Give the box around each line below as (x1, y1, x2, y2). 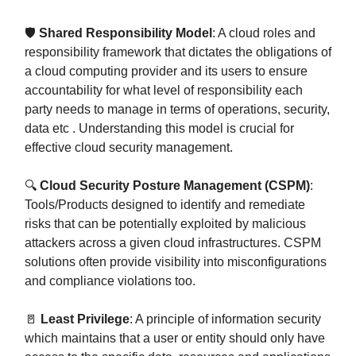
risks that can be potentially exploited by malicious (25, 216, 306, 230)
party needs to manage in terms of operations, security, (25, 102, 330, 116)
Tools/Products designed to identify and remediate (25, 197, 305, 211)
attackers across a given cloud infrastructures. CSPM (25, 235, 321, 250)
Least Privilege (41, 311, 130, 326)
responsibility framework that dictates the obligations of (25, 44, 331, 59)
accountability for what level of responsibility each (25, 83, 303, 97)
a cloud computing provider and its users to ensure (25, 64, 308, 78)
